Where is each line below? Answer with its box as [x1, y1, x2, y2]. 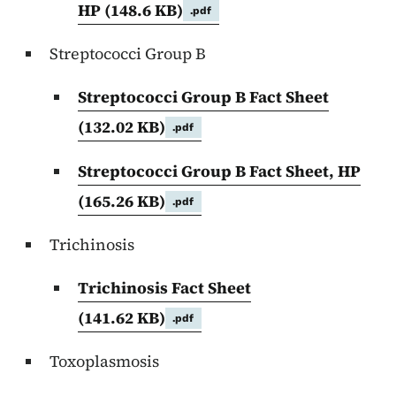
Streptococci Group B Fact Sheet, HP [78, 160, 361, 183]
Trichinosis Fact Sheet [78, 277, 251, 300]
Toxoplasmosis [49, 350, 159, 373]
